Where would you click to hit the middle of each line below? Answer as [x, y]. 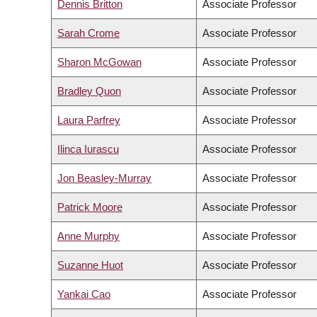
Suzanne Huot [90, 265]
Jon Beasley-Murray [104, 178]
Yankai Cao [84, 294]
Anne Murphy [88, 236]
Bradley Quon [89, 91]
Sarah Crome [88, 33]
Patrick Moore [90, 207]
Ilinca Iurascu [88, 149]
